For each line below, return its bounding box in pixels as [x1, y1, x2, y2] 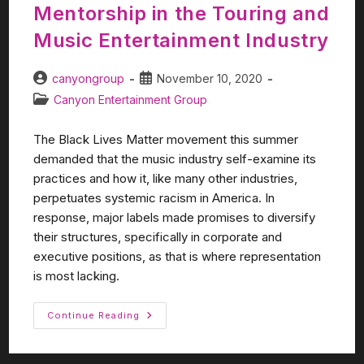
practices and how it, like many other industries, [33, 170, 298, 186]
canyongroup [52, 71, 125, 85]
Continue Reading [47, 309, 141, 321]
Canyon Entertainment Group [54, 92, 208, 106]
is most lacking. [33, 267, 120, 284]
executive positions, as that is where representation [33, 248, 322, 264]
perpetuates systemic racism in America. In [33, 189, 275, 206]
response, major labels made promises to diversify [33, 209, 316, 225]
